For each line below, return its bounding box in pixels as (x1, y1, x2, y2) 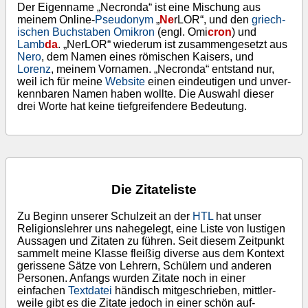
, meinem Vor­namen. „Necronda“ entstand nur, (51, 63, 274, 76)
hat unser (213, 210, 261, 222)
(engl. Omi (155, 26, 208, 38)
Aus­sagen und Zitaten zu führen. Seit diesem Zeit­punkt (17, 234, 284, 247)
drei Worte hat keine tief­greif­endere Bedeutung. (17, 100, 247, 113)
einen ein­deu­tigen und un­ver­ (145, 76, 291, 88)
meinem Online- (17, 14, 95, 26)
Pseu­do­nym (95, 14, 153, 26)
